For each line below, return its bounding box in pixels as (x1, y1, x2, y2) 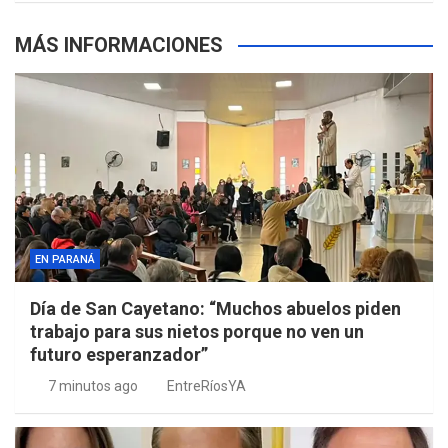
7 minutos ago (47, 378, 138, 395)
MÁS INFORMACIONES (15, 33, 223, 58)
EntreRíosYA (167, 378, 246, 395)
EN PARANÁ (35, 253, 95, 267)
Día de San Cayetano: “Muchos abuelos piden (30, 298, 401, 320)
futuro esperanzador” (30, 344, 208, 366)
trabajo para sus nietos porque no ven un (30, 321, 364, 343)
